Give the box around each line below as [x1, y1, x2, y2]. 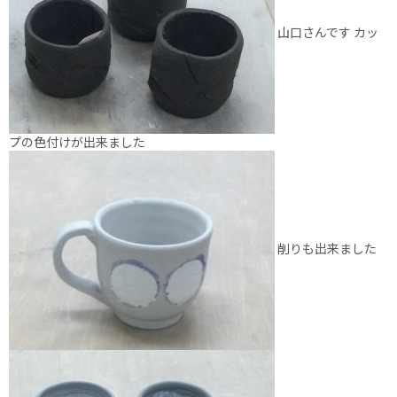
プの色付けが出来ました [9, 132, 145, 151]
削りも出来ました [275, 239, 377, 258]
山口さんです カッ [275, 23, 378, 42]
